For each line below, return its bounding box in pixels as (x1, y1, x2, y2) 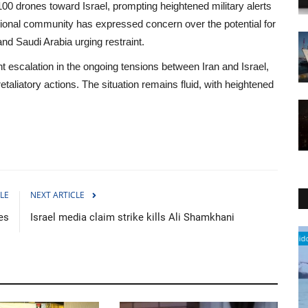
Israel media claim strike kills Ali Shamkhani (30, 210, 234, 223)
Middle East (61, 233, 103, 244)
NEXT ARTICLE (30, 188, 85, 201)
